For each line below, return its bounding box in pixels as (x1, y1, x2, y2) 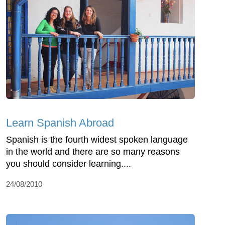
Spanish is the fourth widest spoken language (6, 134, 188, 145)
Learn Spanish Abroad (6, 116, 114, 129)
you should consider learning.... (6, 158, 131, 169)
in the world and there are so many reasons (6, 146, 180, 157)
